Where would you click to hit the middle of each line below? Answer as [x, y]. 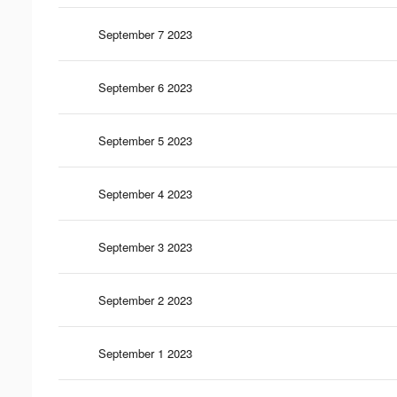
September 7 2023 [145, 34]
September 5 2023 [145, 140]
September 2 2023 [145, 300]
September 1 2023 [145, 353]
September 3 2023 [145, 246]
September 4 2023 [145, 193]
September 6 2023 [145, 87]
